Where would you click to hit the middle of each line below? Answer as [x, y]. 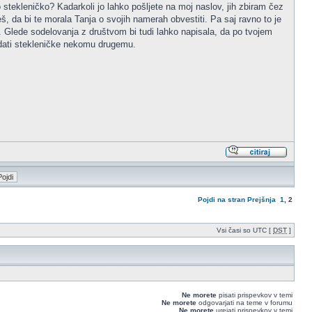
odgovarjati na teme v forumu [244, 303]
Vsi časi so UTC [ [245, 230]
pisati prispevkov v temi [255, 295]
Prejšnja [262, 200]
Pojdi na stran [221, 200]
